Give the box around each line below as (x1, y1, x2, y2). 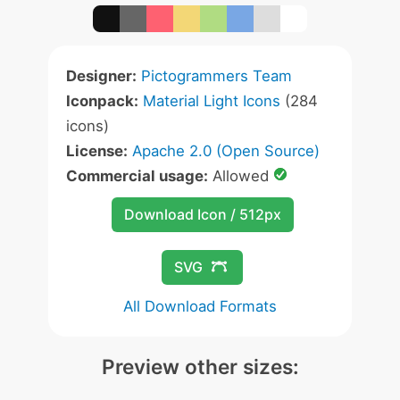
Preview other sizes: (101, 354, 299, 379)
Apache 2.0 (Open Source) (132, 142, 320, 160)
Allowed (208, 167, 273, 185)
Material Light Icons (143, 92, 280, 110)
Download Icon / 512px (123, 205, 281, 223)
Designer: (66, 67, 137, 85)
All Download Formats (123, 297, 277, 315)
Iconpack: (66, 92, 138, 110)
